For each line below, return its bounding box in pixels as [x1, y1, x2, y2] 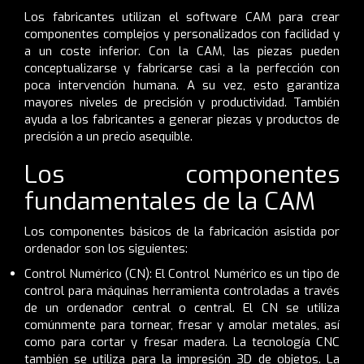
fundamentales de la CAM [24, 184, 315, 218]
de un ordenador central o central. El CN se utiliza [24, 299, 340, 316]
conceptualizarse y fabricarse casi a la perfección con [24, 59, 340, 76]
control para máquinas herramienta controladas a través [24, 282, 340, 299]
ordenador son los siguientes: [24, 240, 188, 257]
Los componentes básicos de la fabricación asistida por [24, 223, 340, 240]
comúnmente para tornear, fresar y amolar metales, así [24, 316, 340, 333]
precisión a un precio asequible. [24, 128, 196, 145]
